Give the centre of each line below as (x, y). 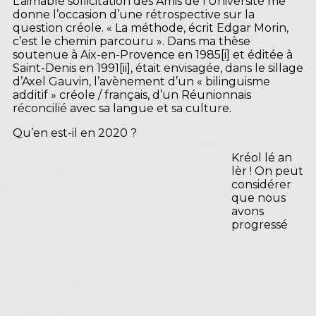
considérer (261, 184)
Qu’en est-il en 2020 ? (75, 133)
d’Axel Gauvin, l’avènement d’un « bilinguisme (141, 81)
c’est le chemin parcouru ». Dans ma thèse (132, 41)
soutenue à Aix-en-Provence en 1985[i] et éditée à (153, 54)
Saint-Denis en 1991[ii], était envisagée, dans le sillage (158, 68)
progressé (260, 224)
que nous (259, 197)
